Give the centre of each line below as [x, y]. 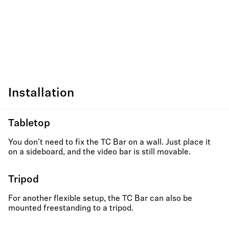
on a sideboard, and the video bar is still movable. [99, 152]
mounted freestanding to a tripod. [71, 209]
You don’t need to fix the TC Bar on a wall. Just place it [109, 143]
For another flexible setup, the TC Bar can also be [100, 199]
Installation [41, 94]
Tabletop [29, 124]
